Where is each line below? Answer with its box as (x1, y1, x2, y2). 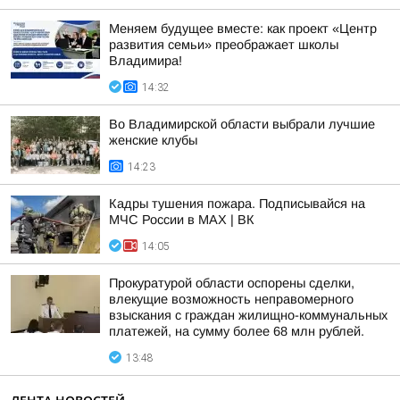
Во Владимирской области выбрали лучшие (109, 117, 375, 131)
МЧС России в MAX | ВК (109, 212, 254, 227)
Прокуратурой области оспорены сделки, (109, 276, 354, 290)
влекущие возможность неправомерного (109, 292, 354, 306)
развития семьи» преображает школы (109, 37, 338, 52)
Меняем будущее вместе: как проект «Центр (109, 21, 377, 36)
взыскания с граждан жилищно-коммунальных (109, 308, 387, 322)
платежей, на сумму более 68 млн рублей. (109, 324, 364, 338)
